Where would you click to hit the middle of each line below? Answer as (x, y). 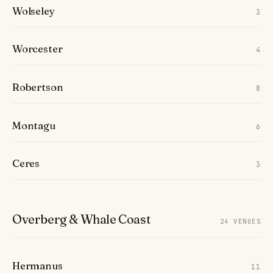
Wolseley (34, 11)
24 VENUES (240, 222)
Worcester (37, 49)
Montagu (34, 125)
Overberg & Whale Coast (81, 219)
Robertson (38, 87)
